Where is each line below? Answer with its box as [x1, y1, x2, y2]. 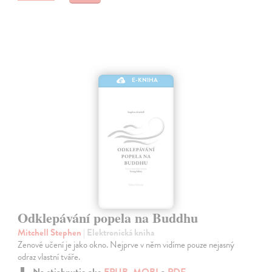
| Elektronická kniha [83, 225, 155, 239]
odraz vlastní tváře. [18, 250, 81, 263]
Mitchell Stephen [18, 225, 84, 239]
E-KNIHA [132, 75, 158, 84]
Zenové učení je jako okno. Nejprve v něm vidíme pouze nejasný [18, 237, 235, 251]
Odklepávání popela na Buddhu [18, 207, 199, 228]
